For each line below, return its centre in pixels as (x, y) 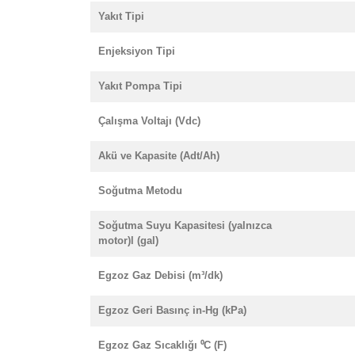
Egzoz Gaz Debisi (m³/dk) (160, 275)
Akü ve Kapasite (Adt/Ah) (159, 156)
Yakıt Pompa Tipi (140, 86)
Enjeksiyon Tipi (137, 51)
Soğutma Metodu (140, 191)
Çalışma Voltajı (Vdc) (149, 121)
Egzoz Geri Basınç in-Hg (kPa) (172, 310)
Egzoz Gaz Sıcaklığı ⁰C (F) (162, 345)
